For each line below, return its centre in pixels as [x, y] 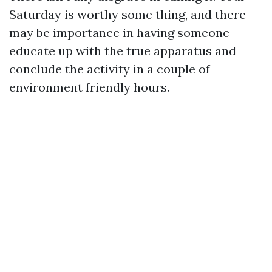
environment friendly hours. [89, 87]
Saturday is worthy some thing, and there [127, 14]
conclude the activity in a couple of [110, 69]
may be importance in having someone [119, 32]
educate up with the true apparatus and [123, 50]
